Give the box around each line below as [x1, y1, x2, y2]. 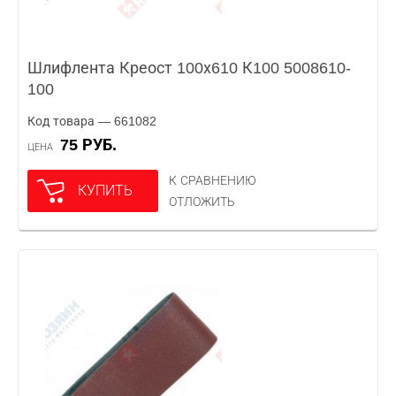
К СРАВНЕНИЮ [169, 173, 256, 187]
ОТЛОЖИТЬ [169, 194, 235, 209]
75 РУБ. [69, 136, 117, 154]
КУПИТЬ [78, 183, 133, 198]
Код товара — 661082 [27, 114, 156, 128]
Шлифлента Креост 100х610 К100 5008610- [27, 59, 351, 77]
